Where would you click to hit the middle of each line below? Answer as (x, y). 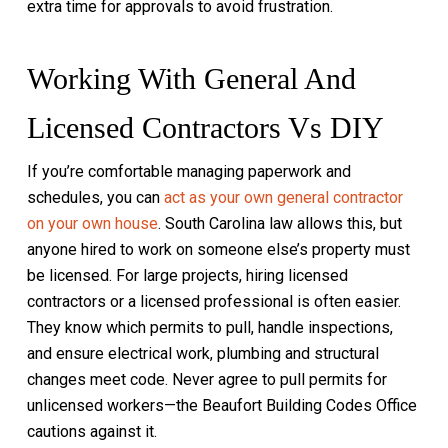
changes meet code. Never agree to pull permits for (206, 379)
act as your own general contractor (283, 197)
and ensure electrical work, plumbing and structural (202, 353)
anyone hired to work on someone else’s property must (218, 249)
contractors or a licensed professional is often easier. (213, 301)
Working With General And (191, 78)
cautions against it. (91, 431)
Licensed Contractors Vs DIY (205, 127)
